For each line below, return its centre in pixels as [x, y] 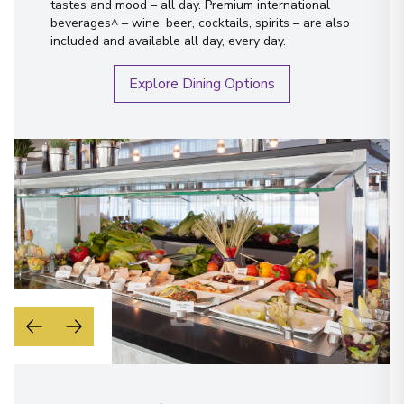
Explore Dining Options [202, 83]
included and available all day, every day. [168, 41]
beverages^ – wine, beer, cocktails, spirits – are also [200, 23]
